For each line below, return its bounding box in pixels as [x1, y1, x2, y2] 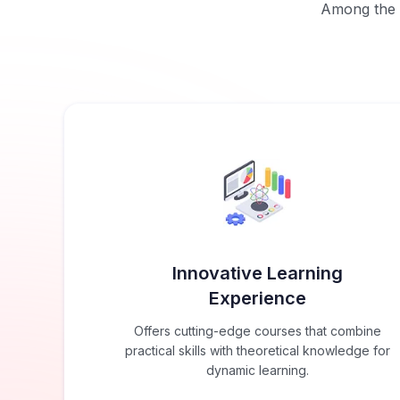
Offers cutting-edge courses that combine [133, 323, 381, 339]
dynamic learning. [205, 362, 309, 379]
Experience [208, 287, 306, 310]
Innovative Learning [171, 262, 343, 285]
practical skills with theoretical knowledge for [124, 343, 390, 359]
